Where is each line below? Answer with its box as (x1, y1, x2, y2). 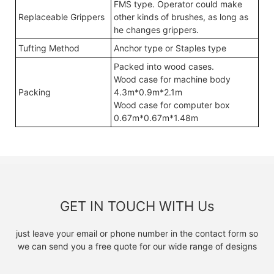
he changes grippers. (114, 24, 199, 35)
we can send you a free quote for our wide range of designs (17, 241, 257, 252)
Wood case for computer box (114, 99, 230, 110)
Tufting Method (18, 42, 80, 53)
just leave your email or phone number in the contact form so (16, 228, 258, 239)
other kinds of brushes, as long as (114, 11, 248, 22)
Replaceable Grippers (18, 11, 105, 22)
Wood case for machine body (114, 73, 231, 84)
